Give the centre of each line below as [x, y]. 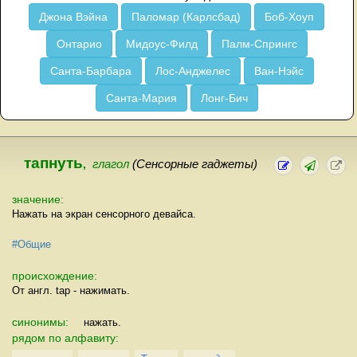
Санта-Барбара [90, 71]
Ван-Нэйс [279, 71]
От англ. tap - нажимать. [71, 290]
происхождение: [55, 275]
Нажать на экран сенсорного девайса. [104, 214]
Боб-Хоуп [290, 17]
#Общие [31, 244]
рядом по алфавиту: [65, 337]
